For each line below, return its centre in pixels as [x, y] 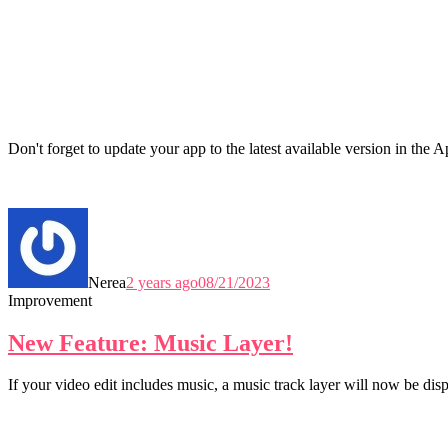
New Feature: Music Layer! [150, 342]
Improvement [50, 300]
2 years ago [162, 282]
